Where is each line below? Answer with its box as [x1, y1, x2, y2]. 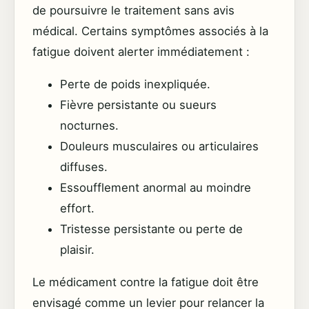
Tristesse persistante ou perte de [60, 221, 243, 236]
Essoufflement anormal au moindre [60, 180, 251, 195]
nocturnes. [60, 118, 119, 132]
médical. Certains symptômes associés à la [32, 23, 268, 38]
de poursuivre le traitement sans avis [32, 3, 235, 17]
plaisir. [60, 242, 94, 257]
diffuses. [60, 159, 108, 174]
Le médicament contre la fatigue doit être [32, 275, 259, 289]
